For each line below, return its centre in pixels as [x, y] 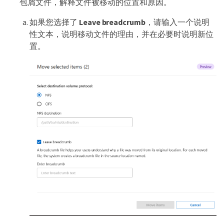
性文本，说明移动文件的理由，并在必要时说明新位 [121, 34]
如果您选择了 [54, 22]
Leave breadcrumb [112, 22]
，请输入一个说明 [177, 22]
